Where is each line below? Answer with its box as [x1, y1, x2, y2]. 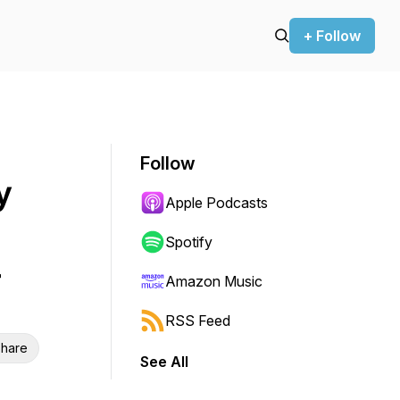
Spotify [165, 233, 212, 251]
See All [140, 353, 188, 371]
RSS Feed [165, 312, 230, 329]
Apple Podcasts [165, 194, 268, 212]
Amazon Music [165, 272, 262, 290]
